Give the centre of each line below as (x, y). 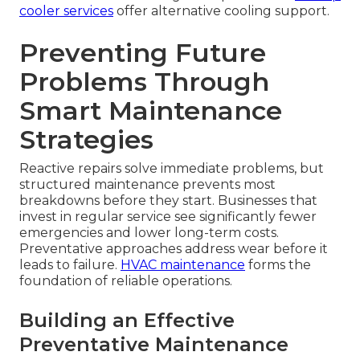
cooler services (66, 11)
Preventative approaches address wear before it (174, 249)
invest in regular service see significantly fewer (168, 217)
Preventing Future (143, 53)
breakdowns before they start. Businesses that (168, 201)
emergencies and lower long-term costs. (149, 233)
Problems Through (144, 82)
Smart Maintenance (151, 111)
